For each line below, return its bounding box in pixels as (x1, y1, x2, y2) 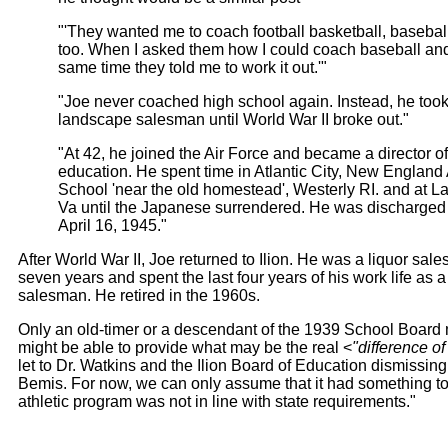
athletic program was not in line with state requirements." (18, 392, 416, 410)
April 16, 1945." (58, 216, 167, 234)
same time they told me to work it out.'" (58, 58, 327, 76)
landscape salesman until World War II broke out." (58, 110, 409, 128)
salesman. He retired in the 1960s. (18, 286, 260, 304)
